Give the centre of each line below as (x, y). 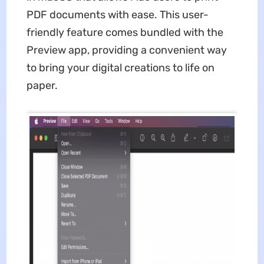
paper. (42, 86)
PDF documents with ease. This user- (117, 15)
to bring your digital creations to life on (120, 68)
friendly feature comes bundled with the (125, 33)
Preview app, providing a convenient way (126, 50)
